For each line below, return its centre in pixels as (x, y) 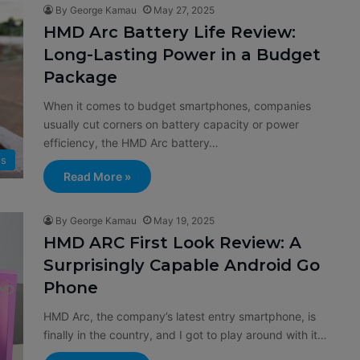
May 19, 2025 (184, 221)
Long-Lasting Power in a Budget (182, 55)
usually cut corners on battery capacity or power (171, 124)
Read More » (97, 176)
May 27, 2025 (184, 10)
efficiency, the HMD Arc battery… (131, 143)
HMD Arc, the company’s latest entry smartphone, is (180, 316)
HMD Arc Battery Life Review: (170, 32)
